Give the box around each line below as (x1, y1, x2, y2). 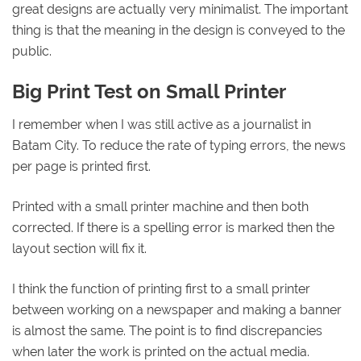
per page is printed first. (12, 158, 151, 174)
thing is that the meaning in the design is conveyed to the (12, 23, 345, 39)
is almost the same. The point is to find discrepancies (12, 322, 322, 338)
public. (12, 44, 52, 60)
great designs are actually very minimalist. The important (12, 2, 348, 18)
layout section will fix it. (12, 240, 147, 256)
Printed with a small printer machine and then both (12, 198, 309, 214)
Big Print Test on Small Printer (12, 80, 286, 104)
